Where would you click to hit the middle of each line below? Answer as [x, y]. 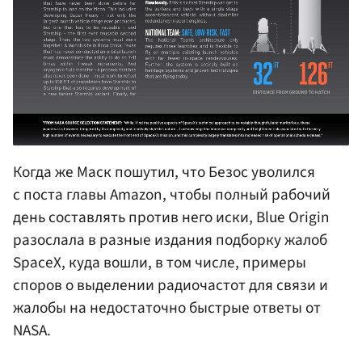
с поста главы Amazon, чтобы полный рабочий [172, 194]
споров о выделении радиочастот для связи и [170, 285]
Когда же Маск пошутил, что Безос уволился [164, 172]
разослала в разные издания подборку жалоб [170, 240]
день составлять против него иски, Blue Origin [171, 217]
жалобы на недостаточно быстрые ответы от [167, 307]
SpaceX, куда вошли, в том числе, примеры [160, 262]
